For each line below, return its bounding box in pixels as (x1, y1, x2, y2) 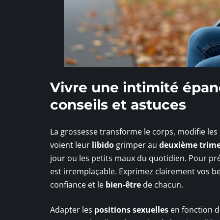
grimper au (114, 139, 159, 151)
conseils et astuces (50, 96, 186, 113)
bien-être (106, 179, 141, 191)
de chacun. (141, 179, 183, 191)
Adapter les (50, 204, 94, 216)
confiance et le (50, 179, 106, 191)
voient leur (50, 139, 92, 151)
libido (92, 139, 114, 151)
